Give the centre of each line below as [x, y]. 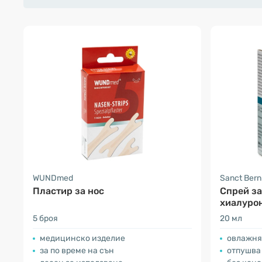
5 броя [45, 218]
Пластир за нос [68, 191]
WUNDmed [53, 178]
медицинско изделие [82, 238]
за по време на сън [77, 251]
